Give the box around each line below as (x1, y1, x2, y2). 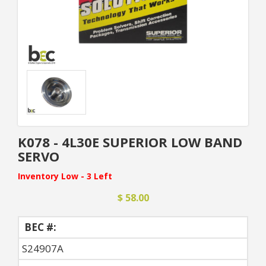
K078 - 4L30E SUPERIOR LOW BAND (18, 133, 242, 151)
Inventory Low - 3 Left (18, 170, 112, 182)
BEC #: (22, 220, 56, 234)
